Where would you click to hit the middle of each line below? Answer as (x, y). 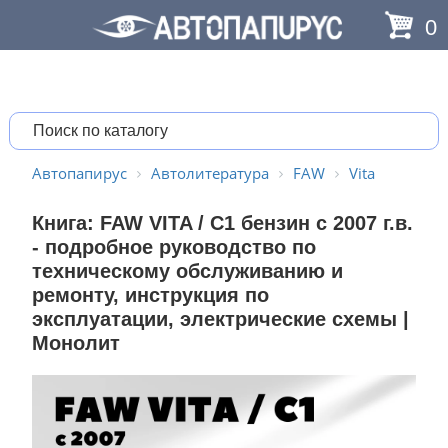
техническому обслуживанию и (187, 271)
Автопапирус (79, 173)
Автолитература (209, 173)
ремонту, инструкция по (150, 295)
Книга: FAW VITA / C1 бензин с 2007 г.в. (222, 223)
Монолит (75, 343)
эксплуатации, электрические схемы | (220, 319)
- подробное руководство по (173, 247)
